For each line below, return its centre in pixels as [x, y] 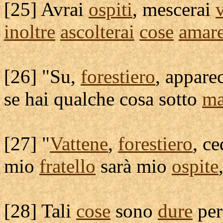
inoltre [30, 32]
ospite [195, 166]
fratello [67, 166]
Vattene [79, 144]
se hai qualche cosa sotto [103, 99]
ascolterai [97, 32]
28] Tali [43, 211]
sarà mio [134, 166]
